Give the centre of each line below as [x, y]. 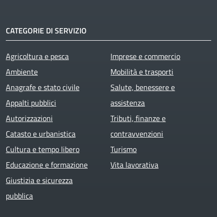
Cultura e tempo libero [43, 149]
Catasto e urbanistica [41, 134]
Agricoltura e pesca [37, 56]
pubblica [19, 196]
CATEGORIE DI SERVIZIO [46, 31]
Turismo [124, 149]
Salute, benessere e [143, 87]
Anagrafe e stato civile [43, 87]
